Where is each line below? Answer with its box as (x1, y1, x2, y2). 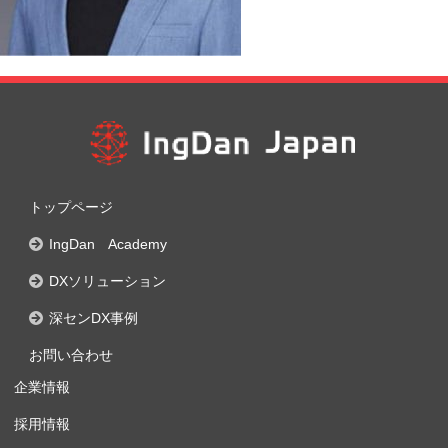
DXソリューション (49, 273, 166, 290)
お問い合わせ (29, 347, 113, 364)
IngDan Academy (49, 236, 167, 253)
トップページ (29, 199, 113, 216)
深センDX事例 (49, 310, 138, 327)
